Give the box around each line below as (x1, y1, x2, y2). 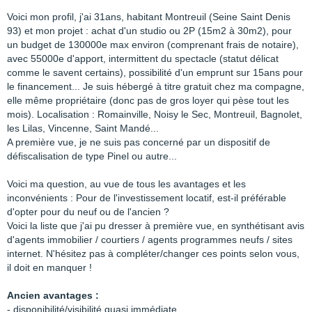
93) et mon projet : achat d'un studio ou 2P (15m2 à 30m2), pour (7, 25, 292, 36)
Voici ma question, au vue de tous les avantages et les (7, 178, 246, 189)
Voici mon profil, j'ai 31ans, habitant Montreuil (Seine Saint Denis (7, 11, 290, 22)
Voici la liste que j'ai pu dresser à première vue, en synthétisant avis (7, 220, 304, 231)
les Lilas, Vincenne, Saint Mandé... (7, 123, 159, 134)
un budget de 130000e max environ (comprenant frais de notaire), (7, 39, 299, 50)
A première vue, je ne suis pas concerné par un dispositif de (7, 136, 270, 148)
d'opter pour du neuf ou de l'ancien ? (7, 206, 172, 217)
